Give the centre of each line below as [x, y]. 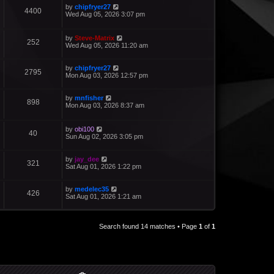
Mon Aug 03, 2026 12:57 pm [107, 75]
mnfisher [89, 98]
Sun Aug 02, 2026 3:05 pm [104, 137]
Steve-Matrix [94, 38]
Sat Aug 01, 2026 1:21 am [103, 197]
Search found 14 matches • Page [149, 227]
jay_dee [87, 159]
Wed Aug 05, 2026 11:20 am [107, 45]
